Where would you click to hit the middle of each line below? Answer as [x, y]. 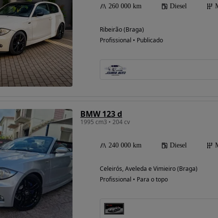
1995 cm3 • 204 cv [105, 122]
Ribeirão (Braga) [122, 30]
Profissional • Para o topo [134, 180]
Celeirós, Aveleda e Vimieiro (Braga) [149, 169]
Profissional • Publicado [131, 40]
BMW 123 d [101, 114]
